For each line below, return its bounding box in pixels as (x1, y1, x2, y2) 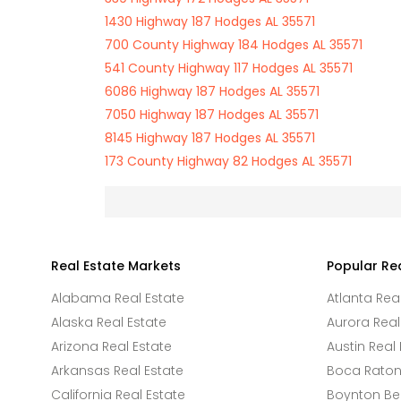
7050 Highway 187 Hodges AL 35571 (105, 106, 319, 124)
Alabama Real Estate (51, 289, 184, 307)
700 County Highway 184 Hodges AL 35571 (105, 36, 363, 54)
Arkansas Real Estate (51, 362, 183, 380)
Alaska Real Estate (51, 313, 166, 331)
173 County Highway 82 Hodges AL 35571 (105, 152, 352, 170)
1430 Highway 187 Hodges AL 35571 (105, 13, 315, 30)
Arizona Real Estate (51, 337, 172, 355)
